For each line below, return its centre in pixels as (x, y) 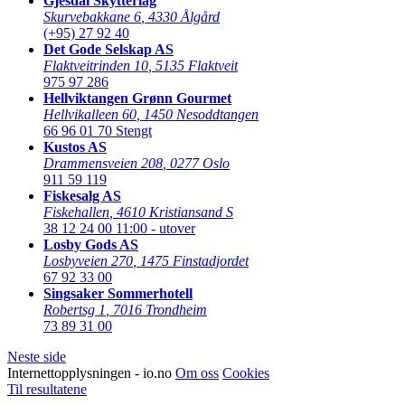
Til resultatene (47, 389)
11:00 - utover (155, 228)
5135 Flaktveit (197, 65)
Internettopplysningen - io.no (91, 372)
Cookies (246, 372)
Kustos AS (75, 146)
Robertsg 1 (75, 309)
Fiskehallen (76, 212)
